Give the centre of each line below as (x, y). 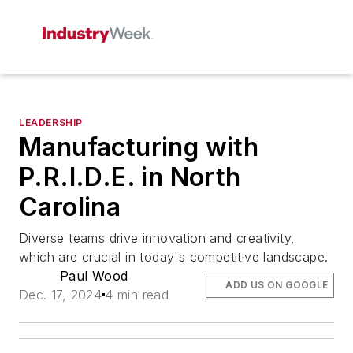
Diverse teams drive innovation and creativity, (157, 238)
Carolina (70, 207)
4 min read (137, 295)
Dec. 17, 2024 (61, 295)
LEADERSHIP (51, 123)
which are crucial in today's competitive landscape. (174, 257)
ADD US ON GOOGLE (277, 285)
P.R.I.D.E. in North (130, 177)
